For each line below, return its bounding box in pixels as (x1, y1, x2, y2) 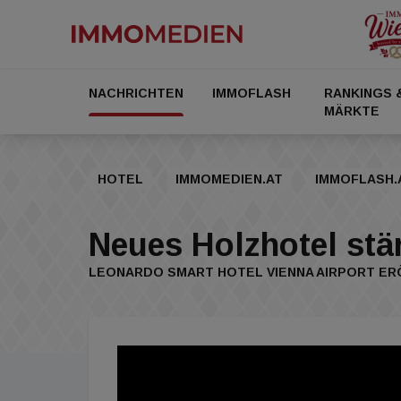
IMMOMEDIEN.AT (175, 172, 283, 186)
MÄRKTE (324, 104, 380, 118)
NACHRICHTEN (89, 86, 183, 100)
